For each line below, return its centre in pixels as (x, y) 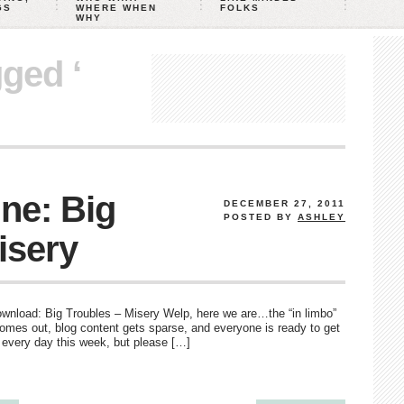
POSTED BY (261, 217)
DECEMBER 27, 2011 (285, 203)
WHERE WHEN (116, 8)
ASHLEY (321, 217)
